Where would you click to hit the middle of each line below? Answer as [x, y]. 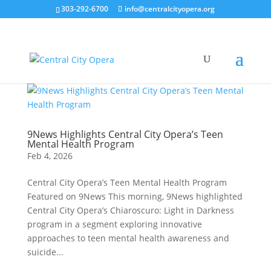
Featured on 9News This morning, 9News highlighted [135, 196]
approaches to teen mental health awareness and [128, 238]
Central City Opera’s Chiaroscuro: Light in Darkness [130, 210]
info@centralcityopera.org [170, 9]
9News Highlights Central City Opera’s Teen [125, 134]
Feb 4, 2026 [50, 156]
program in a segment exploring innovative [114, 224]
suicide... [45, 252]
